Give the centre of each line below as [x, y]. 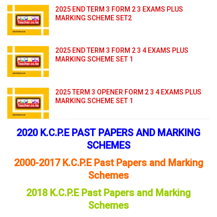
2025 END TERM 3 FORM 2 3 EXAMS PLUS [119, 9]
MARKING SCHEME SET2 [93, 18]
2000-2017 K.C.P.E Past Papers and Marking [108, 163]
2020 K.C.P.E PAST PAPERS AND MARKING [108, 132]
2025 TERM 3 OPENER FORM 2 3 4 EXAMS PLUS [128, 92]
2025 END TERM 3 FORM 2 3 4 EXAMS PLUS [122, 51]
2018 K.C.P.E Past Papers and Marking [108, 193]
